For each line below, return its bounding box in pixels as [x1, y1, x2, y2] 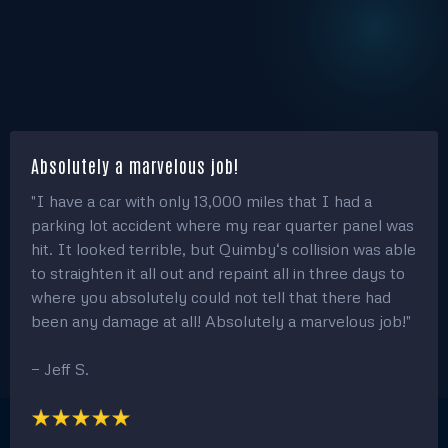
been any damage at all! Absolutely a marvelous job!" [31, 310, 411, 331]
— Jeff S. [31, 358, 89, 379]
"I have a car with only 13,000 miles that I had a [31, 190, 372, 211]
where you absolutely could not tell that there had [31, 286, 391, 307]
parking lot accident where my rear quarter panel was [31, 214, 414, 235]
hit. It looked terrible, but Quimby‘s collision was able [31, 238, 416, 259]
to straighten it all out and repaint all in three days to [31, 262, 405, 283]
